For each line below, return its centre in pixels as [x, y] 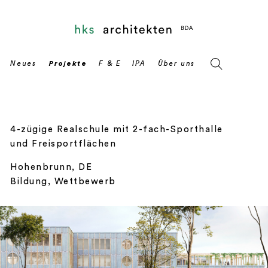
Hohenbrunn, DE [51, 167]
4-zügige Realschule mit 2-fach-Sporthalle [117, 130]
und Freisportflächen [63, 144]
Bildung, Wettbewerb [63, 182]
